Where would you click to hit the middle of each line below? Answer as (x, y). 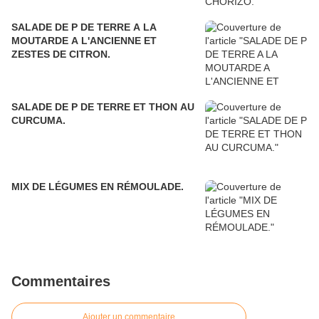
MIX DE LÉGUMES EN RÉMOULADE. (98, 187)
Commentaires (61, 282)
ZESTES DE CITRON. (61, 54)
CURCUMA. (38, 121)
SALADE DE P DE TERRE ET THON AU (103, 107)
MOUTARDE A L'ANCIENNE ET (84, 41)
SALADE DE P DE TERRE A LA (84, 27)
